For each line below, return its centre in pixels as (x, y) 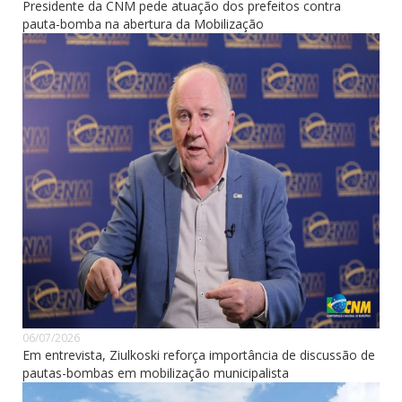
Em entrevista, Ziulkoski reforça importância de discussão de (199, 354)
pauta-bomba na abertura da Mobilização (143, 23)
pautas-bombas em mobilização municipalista (156, 372)
